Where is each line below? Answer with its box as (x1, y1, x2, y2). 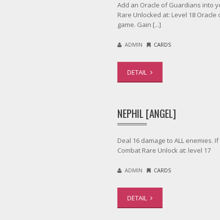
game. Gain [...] (117, 20, 161, 29)
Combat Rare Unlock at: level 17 (117, 146, 211, 155)
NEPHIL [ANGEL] (117, 106, 176, 121)
